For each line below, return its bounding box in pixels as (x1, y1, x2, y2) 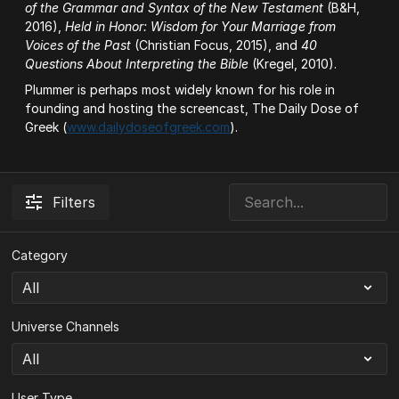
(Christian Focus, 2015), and (131, 37, 302, 53)
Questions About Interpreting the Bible (25, 56, 249, 71)
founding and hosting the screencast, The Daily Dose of (25, 101, 360, 116)
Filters (53, 193, 96, 211)
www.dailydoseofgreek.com (67, 119, 231, 134)
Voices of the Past (25, 37, 132, 53)
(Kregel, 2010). (248, 56, 338, 71)
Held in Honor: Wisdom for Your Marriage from (65, 19, 337, 34)
